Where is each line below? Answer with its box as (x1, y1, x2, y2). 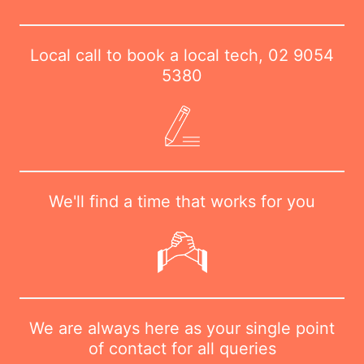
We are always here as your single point (29, 318, 335, 338)
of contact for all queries (88, 338, 276, 358)
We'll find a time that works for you (49, 192, 315, 212)
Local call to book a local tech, (30, 45, 268, 65)
